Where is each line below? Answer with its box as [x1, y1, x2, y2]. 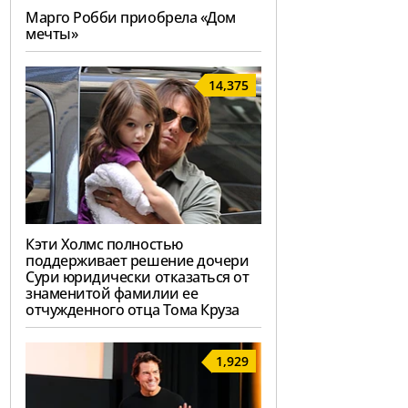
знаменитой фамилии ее [25, 283, 199, 304]
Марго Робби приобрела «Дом [25, 7, 236, 28]
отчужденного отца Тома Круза [25, 300, 240, 321]
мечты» [25, 24, 78, 45]
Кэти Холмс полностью [25, 234, 183, 255]
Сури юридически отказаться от [25, 267, 250, 288]
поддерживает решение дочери [25, 250, 250, 271]
